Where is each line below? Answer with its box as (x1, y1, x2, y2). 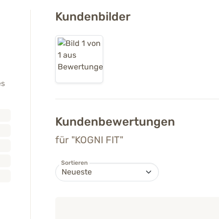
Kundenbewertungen (55, 115, 178, 129)
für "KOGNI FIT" (55, 134, 123, 146)
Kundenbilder (55, 10, 131, 24)
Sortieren (61, 159, 88, 167)
